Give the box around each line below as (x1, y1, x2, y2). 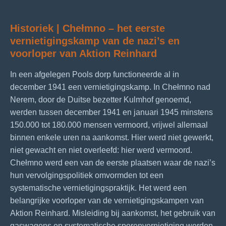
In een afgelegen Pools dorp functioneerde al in (10, 70, 179, 79)
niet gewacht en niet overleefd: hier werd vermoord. (10, 146, 192, 155)
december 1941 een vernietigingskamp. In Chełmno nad (10, 83, 210, 92)
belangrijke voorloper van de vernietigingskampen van (10, 196, 204, 205)
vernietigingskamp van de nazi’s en (10, 35, 180, 47)
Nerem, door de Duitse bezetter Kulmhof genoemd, (10, 95, 191, 104)
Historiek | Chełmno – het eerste (10, 23, 165, 34)
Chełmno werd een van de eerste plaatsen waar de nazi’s (10, 158, 215, 167)
